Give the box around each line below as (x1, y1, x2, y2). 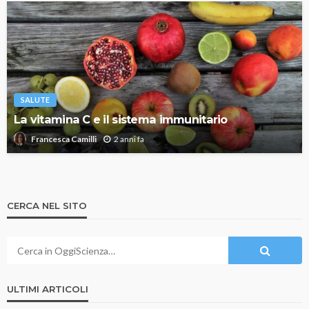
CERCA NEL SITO (7, 200, 87, 212)
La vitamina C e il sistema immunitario (14, 112, 228, 126)
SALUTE (21, 94, 50, 104)
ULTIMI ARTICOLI (7, 283, 88, 295)
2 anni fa (114, 133, 144, 144)
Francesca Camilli (31, 134, 97, 145)
